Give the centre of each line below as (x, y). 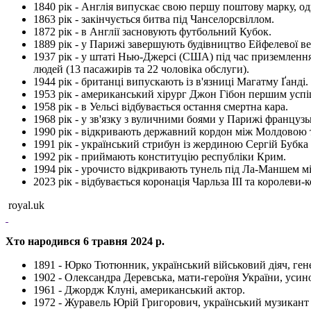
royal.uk (25, 205)
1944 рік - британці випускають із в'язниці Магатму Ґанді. (171, 81)
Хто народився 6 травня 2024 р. (85, 241)
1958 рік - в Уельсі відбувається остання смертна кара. (161, 106)
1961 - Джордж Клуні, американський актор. (139, 289)
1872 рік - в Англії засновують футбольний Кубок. (152, 31)
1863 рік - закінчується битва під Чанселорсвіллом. (154, 19)
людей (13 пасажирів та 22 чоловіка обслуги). (141, 69)
